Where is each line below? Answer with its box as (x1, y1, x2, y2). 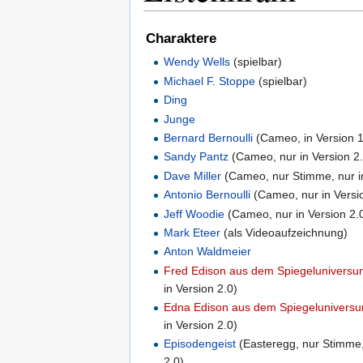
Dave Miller (164, 169, 222, 182)
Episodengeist (164, 337, 237, 351)
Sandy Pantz (164, 150, 229, 164)
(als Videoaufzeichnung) (220, 225, 348, 239)
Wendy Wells (164, 55, 231, 69)
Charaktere (146, 31, 216, 47)
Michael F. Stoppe (164, 74, 256, 88)
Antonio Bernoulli (164, 188, 251, 202)
